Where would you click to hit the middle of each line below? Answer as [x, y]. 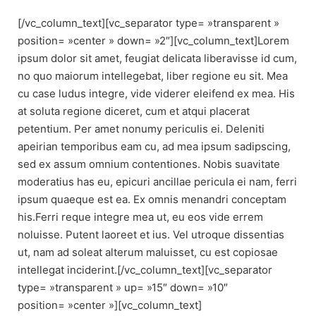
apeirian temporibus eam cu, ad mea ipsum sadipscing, [154, 147]
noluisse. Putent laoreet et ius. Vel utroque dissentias [151, 235]
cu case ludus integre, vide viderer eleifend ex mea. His [156, 94]
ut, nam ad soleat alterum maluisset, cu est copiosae [148, 253]
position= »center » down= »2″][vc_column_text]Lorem [153, 41]
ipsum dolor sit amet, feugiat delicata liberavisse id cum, [157, 59]
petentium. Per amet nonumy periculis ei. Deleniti [141, 129]
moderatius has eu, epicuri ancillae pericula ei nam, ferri [157, 182]
